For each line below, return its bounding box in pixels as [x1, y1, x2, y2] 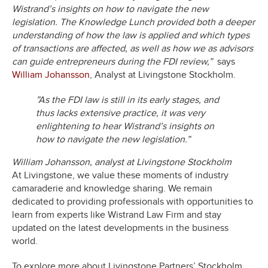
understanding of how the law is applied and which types [12, 29, 249, 42]
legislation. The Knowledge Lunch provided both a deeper [12, 16, 255, 29]
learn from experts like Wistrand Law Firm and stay [12, 209, 221, 221]
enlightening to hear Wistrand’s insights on [36, 120, 214, 133]
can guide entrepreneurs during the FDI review [12, 56, 207, 68]
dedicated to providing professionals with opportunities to [12, 196, 253, 208]
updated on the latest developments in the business [12, 222, 229, 234]
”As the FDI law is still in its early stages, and [36, 94, 219, 106]
